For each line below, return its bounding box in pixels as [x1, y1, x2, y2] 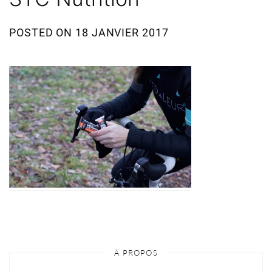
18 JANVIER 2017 [75, 26, 169, 39]
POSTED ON [9, 26, 76, 39]
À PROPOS [114, 248, 158, 257]
